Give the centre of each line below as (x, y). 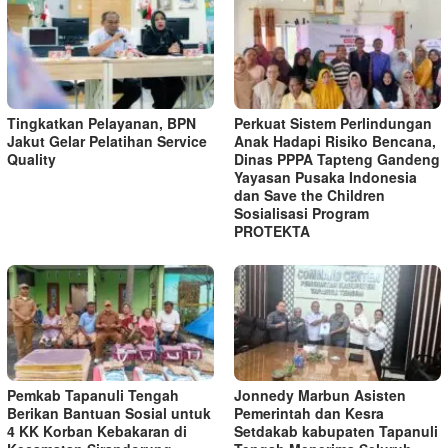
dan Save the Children (309, 195)
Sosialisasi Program (301, 213)
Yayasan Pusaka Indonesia (325, 177)
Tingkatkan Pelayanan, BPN (101, 123)
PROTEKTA (272, 231)
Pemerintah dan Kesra (309, 412)
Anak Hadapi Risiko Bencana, (335, 141)
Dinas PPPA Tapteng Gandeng (337, 159)
